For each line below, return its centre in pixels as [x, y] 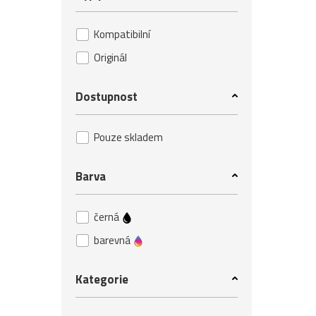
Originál [110, 57]
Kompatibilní [122, 34]
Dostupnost [107, 97]
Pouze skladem [128, 137]
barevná [113, 240]
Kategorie [102, 279]
